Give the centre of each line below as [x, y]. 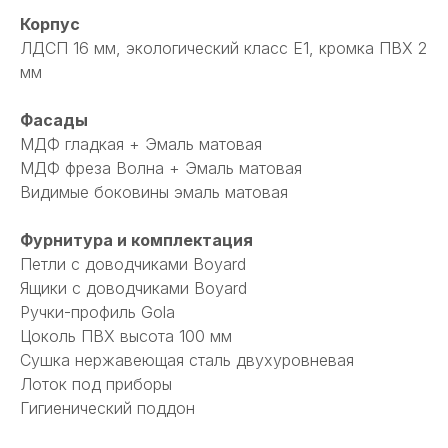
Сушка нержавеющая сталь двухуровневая [187, 360]
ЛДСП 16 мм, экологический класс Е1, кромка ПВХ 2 [223, 48]
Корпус [50, 24]
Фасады [54, 120]
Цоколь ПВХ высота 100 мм [126, 336]
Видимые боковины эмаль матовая [154, 192]
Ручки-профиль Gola [97, 312]
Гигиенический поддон [107, 408]
